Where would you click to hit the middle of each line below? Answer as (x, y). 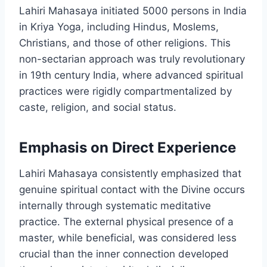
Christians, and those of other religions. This (125, 43)
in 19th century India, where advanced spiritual (131, 75)
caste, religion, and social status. (98, 107)
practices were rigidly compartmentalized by (125, 91)
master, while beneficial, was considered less (128, 237)
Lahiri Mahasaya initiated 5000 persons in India (133, 10)
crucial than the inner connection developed (124, 254)
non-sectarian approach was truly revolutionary (132, 59)
